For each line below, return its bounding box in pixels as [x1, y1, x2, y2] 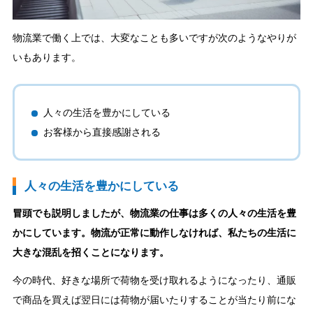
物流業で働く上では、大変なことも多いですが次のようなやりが [12, 32, 296, 44]
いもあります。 [12, 52, 81, 64]
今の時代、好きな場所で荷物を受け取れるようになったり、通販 [12, 274, 296, 286]
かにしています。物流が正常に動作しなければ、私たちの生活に [12, 226, 296, 238]
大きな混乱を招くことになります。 [12, 246, 169, 258]
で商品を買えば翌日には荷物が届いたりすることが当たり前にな [12, 293, 296, 305]
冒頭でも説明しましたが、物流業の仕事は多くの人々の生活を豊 [12, 207, 296, 219]
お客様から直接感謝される [43, 126, 161, 138]
